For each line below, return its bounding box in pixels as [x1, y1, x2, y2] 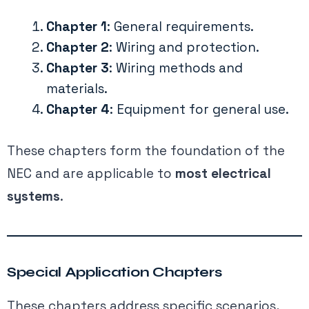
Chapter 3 [46, 59, 109, 77]
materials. [46, 79, 108, 97]
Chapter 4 [46, 100, 110, 118]
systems [7, 188, 60, 206]
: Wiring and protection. [109, 38, 259, 56]
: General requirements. [107, 17, 254, 35]
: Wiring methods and [109, 59, 243, 77]
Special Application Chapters [7, 263, 222, 281]
